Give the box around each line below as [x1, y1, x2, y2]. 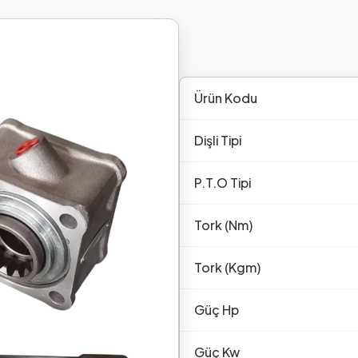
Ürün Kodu [194, 89, 257, 106]
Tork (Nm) [194, 216, 253, 233]
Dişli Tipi [194, 131, 241, 149]
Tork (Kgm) [194, 258, 261, 276]
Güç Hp [194, 300, 239, 318]
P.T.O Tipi [194, 173, 251, 191]
